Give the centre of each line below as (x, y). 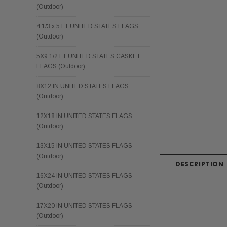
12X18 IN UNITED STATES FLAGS (84, 116)
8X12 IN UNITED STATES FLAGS (83, 86)
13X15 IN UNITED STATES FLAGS (84, 146)
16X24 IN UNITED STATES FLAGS (84, 176)
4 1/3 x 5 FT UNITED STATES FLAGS (87, 26)
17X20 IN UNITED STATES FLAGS (84, 205)
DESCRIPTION (200, 164)
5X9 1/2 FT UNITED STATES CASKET (88, 56)
